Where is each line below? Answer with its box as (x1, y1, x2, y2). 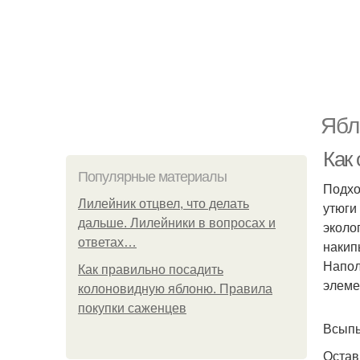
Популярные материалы (78, 169, 227, 185)
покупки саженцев (78, 301, 186, 315)
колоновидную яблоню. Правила (78, 282, 272, 296)
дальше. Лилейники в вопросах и (78, 216, 276, 230)
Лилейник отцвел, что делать (78, 197, 249, 211)
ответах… (78, 235, 137, 249)
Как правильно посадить (78, 263, 223, 276)
